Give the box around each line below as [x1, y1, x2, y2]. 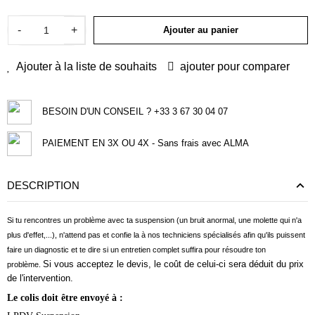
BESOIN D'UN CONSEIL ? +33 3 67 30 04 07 [42, 106, 228, 117]
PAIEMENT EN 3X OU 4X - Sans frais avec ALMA [42, 138, 249, 149]
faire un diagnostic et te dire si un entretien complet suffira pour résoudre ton [7, 245, 266, 254]
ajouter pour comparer [180, 60, 290, 73]
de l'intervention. [7, 272, 73, 283]
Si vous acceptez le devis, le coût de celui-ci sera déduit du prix [43, 258, 304, 269]
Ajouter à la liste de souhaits [16, 60, 157, 73]
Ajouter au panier [163, 25, 238, 36]
